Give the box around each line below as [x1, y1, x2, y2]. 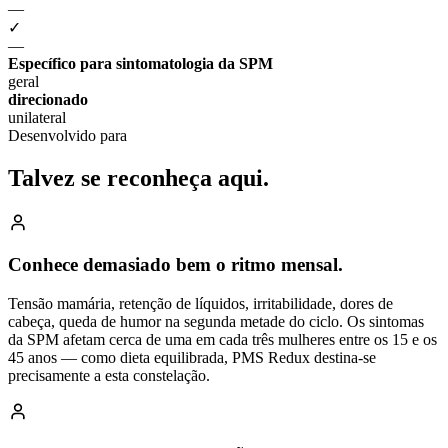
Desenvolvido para [8, 126, 127, 144]
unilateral [8, 108, 66, 126]
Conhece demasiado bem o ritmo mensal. [8, 254, 343, 276]
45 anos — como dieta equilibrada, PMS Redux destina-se [8, 348, 376, 366]
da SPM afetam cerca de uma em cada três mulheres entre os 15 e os [8, 330, 437, 348]
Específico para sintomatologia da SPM [8, 54, 273, 72]
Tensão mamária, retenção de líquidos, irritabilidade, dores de [8, 294, 393, 312]
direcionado [8, 90, 88, 108]
